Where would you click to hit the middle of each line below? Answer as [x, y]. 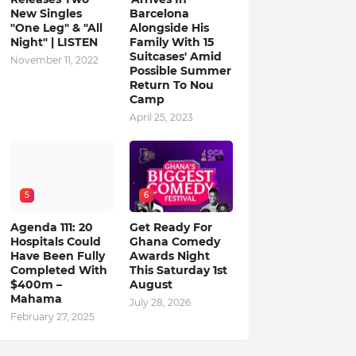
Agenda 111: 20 [51, 227]
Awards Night [169, 256]
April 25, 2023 [161, 117]
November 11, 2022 [54, 60]
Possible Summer [180, 71]
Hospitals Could [55, 242]
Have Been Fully [57, 256]
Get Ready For [170, 227]
